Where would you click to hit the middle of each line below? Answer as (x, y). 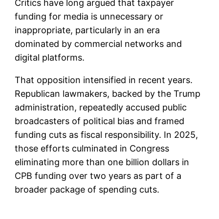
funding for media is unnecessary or (89, 17)
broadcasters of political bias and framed (100, 121)
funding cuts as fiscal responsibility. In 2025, (107, 135)
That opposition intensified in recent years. (104, 80)
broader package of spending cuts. (87, 190)
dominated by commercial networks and (99, 44)
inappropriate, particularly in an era (88, 30)
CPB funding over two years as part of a (98, 176)
